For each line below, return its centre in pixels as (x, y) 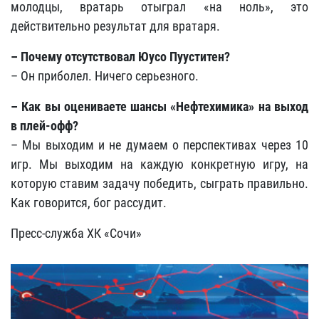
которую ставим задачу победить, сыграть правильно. (159, 183)
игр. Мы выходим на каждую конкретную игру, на (159, 164)
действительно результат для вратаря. (115, 26)
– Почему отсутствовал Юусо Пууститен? (120, 57)
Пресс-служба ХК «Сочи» (76, 233)
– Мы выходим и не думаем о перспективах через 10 (159, 145)
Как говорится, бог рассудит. (89, 203)
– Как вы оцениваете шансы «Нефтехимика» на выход (159, 106)
